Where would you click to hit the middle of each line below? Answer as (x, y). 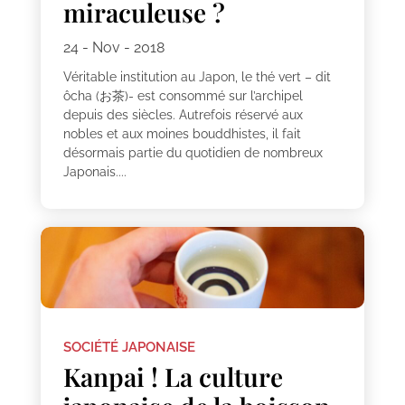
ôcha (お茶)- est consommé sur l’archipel (183, 96)
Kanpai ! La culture (173, 377)
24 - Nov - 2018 (113, 48)
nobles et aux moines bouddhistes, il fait (182, 134)
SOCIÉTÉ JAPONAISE (129, 348)
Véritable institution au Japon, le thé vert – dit (197, 77)
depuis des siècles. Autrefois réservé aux (183, 115)
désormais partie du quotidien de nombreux (193, 153)
